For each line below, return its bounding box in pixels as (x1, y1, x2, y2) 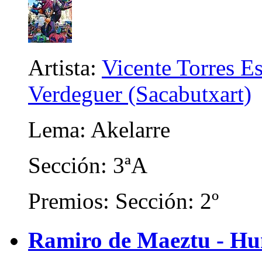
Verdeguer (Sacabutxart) (28, 81, 251, 107)
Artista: (28, 55, 102, 81)
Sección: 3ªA (28, 153, 147, 178)
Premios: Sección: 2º (28, 188, 219, 214)
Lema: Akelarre (28, 117, 170, 143)
